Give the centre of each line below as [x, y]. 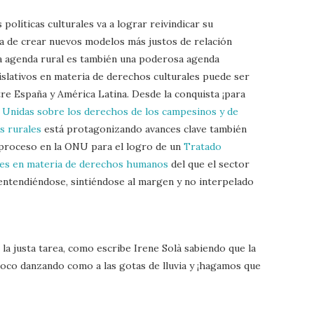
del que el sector [209, 164]
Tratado [203, 146]
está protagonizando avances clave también [144, 129]
